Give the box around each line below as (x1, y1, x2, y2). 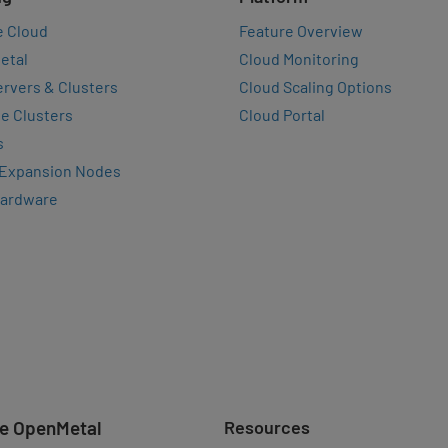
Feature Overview (239, 21, 363, 40)
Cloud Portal (239, 105, 325, 124)
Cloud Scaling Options (239, 77, 392, 96)
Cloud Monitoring (239, 49, 359, 68)
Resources (224, 416, 310, 438)
